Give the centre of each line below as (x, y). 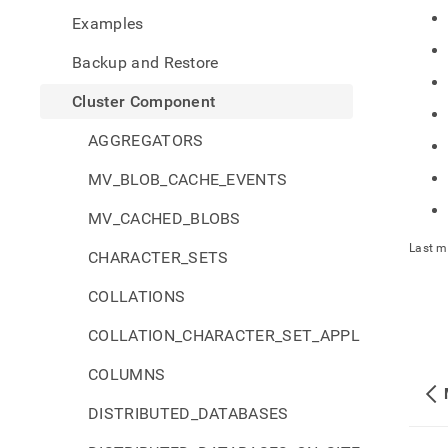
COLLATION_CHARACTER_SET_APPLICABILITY (261, 335)
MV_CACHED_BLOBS (164, 218)
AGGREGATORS (146, 140)
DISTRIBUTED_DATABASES (188, 413)
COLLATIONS (137, 296)
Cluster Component (144, 101)
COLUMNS (127, 374)
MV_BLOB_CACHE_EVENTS (188, 179)
